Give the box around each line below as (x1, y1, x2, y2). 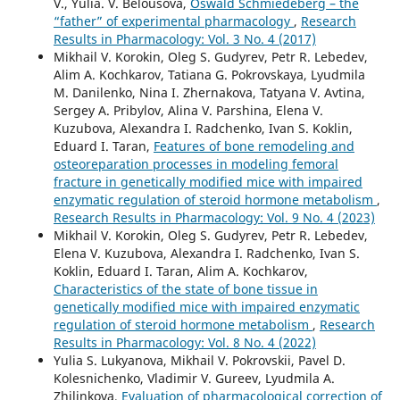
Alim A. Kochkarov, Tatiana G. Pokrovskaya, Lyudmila (53, 66, 365, 83)
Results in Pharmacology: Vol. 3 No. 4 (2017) (53, 30, 316, 47)
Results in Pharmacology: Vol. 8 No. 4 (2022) (53, 334, 316, 351)
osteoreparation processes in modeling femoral (53, 155, 338, 172)
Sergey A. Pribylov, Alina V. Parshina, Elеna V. (53, 102, 323, 119)
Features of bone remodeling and (153, 137, 354, 154)
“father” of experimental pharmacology (53, 12, 294, 29)
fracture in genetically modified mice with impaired (53, 173, 362, 190)
